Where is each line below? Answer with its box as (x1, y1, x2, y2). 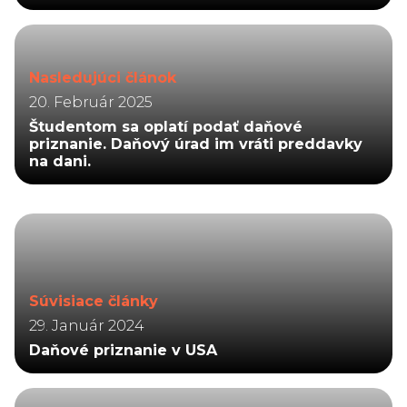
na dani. (29, 152, 91, 170)
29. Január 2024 (29, 316, 144, 334)
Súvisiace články (29, 292, 158, 310)
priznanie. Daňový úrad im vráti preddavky (29, 134, 362, 153)
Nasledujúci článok (29, 68, 176, 86)
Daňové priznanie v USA (29, 341, 217, 359)
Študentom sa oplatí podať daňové (29, 117, 303, 135)
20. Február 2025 (29, 93, 153, 111)
